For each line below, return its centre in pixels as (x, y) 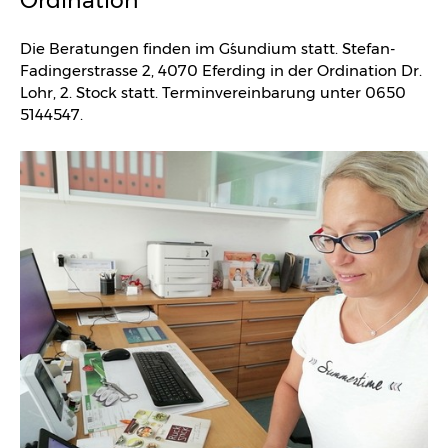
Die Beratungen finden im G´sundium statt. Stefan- (207, 48)
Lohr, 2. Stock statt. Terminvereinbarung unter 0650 (213, 92)
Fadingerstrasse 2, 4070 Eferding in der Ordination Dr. (221, 70)
